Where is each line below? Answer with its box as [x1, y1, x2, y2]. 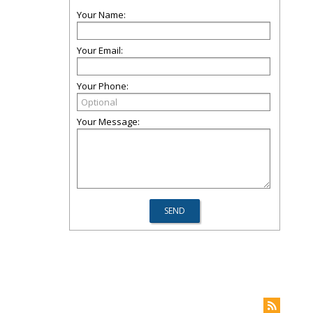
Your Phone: [77, 80, 129, 92]
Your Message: [77, 115, 140, 128]
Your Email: [77, 44, 123, 57]
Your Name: [77, 8, 126, 21]
